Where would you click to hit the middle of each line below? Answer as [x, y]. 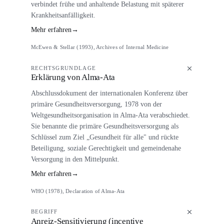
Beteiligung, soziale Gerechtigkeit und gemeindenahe [106, 148]
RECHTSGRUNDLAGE [63, 68]
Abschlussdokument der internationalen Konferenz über [109, 93]
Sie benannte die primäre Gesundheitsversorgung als [104, 126]
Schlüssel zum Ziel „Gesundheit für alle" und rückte [104, 137]
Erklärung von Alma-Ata [73, 77]
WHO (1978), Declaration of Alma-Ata [78, 191]
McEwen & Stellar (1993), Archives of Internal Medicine [100, 47]
